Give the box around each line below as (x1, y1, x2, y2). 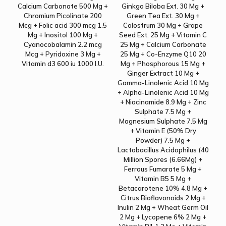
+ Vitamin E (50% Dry (130, 127, 196, 135)
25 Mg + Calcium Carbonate (120, 40, 206, 49)
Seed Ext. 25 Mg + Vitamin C (119, 31, 207, 39)
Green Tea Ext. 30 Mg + (126, 12, 200, 20)
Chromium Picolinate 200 (24, 12, 102, 20)
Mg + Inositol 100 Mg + (28, 31, 98, 39)
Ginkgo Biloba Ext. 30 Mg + (122, 2, 205, 11)
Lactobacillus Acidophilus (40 (117, 146, 209, 154)
